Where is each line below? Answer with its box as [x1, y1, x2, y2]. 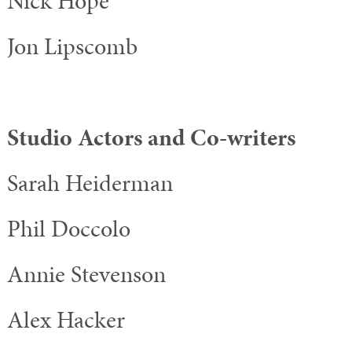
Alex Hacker [7, 303, 125, 336]
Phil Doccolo [7, 212, 130, 245]
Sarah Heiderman [7, 167, 173, 200]
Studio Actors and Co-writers [7, 121, 295, 154]
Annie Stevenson [7, 258, 166, 291]
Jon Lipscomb [7, 30, 137, 63]
